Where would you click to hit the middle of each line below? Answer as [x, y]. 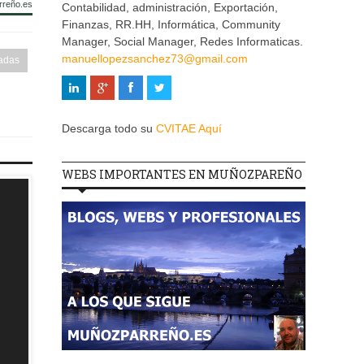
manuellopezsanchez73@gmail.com [155, 59]
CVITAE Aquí [189, 129]
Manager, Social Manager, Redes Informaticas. [182, 42]
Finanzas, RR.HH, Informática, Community [171, 25]
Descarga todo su [109, 129]
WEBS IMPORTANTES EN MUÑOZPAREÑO [182, 175]
